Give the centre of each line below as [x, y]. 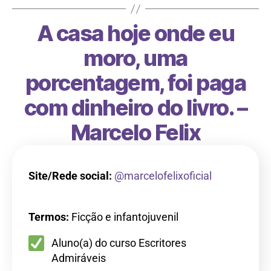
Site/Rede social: [70, 176]
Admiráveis [79, 258]
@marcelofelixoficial [163, 176]
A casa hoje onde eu [135, 34]
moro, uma [135, 58]
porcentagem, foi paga [135, 83]
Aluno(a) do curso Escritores [119, 243]
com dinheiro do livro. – [135, 108]
